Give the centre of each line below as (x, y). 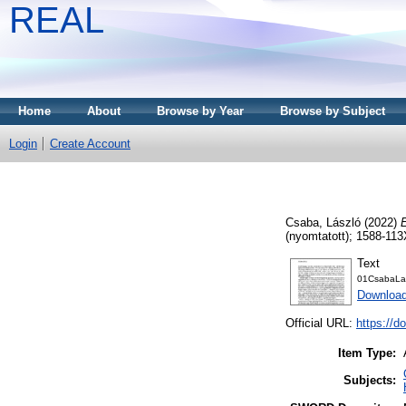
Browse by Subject (333, 111)
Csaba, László (323, 222)
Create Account (90, 144)
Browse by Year (200, 111)
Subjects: (370, 381)
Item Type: (367, 353)
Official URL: (321, 324)
